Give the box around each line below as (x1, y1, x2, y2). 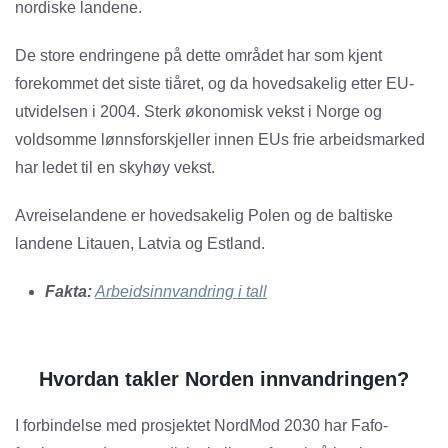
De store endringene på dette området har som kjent (15, 47, 382, 65)
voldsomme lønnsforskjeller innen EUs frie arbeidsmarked (15, 131, 425, 149)
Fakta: (45, 283, 92, 301)
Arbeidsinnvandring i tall (95, 283, 267, 301)
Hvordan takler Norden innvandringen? (39, 368, 409, 391)
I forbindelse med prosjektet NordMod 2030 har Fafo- (15, 417, 388, 435)
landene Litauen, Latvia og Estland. (15, 235, 265, 253)
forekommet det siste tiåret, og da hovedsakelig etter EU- (15, 75, 414, 93)
